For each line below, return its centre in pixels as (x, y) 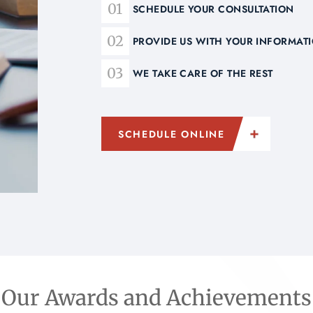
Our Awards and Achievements (156, 297)
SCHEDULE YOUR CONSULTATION (213, 9)
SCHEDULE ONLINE (171, 134)
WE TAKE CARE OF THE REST (203, 73)
